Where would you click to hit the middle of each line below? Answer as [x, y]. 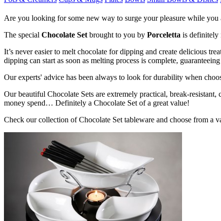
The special [23, 35]
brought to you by [117, 35]
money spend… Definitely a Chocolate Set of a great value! [97, 103]
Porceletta [164, 35]
